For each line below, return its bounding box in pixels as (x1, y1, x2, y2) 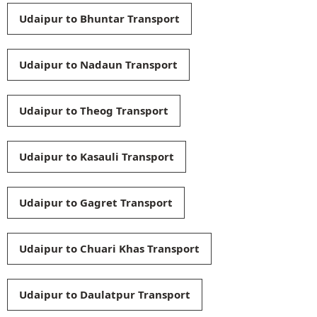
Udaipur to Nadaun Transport (19, 57, 178, 71)
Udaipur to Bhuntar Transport (19, 11, 180, 25)
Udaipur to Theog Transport (19, 103, 168, 117)
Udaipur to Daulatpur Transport (19, 287, 190, 301)
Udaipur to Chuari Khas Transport (19, 241, 200, 255)
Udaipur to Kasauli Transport (19, 149, 174, 163)
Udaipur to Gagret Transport (19, 195, 173, 209)
